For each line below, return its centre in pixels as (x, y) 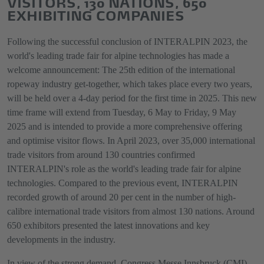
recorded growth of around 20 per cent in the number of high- (121, 197)
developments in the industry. (61, 240)
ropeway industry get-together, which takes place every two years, (130, 84)
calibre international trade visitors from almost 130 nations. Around (131, 211)
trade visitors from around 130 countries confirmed (101, 155)
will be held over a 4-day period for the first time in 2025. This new (132, 98)
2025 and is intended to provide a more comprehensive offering (125, 126)
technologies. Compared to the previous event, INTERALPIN (123, 183)
